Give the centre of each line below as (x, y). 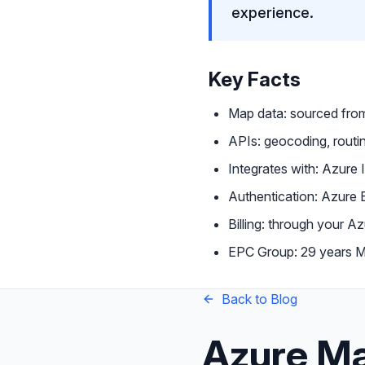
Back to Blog (259, 299)
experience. (273, 12)
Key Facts (255, 79)
